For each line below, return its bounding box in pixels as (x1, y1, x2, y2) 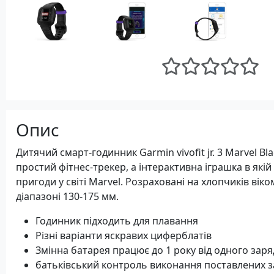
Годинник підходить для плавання (35, 214, 198, 228)
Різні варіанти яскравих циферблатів (35, 229, 212, 242)
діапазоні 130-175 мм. (16, 190, 119, 203)
